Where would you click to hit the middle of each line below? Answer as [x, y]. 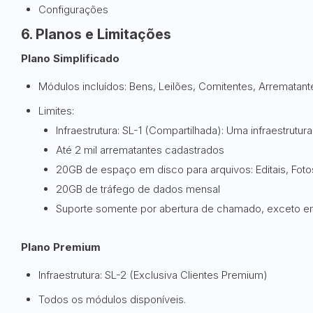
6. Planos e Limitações [96, 34]
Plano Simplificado [70, 58]
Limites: [56, 111]
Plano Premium [61, 247]
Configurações [73, 9]
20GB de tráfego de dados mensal [138, 189]
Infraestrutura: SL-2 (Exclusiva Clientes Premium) [153, 275]
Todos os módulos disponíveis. [112, 299]
